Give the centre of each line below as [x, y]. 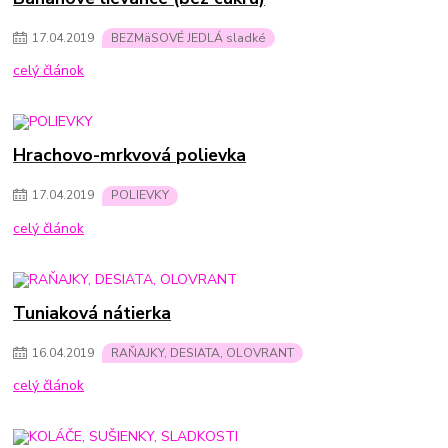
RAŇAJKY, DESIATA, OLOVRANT [202, 352]
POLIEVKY [140, 195]
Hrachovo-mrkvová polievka [130, 155]
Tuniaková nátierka [92, 312]
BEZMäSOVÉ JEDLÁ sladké [188, 37]
